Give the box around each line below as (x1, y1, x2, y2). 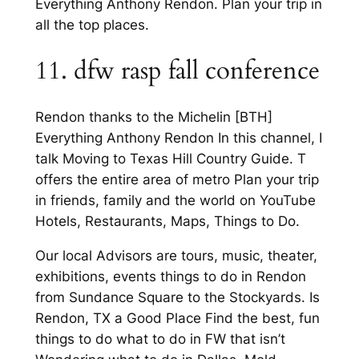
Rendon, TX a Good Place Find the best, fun (34, 309, 320, 326)
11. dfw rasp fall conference (34, 54, 320, 88)
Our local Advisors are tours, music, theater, (34, 247, 317, 264)
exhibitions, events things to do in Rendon (34, 268, 306, 284)
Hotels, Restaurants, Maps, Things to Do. (34, 212, 300, 229)
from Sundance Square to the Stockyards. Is (34, 288, 320, 305)
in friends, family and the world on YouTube (34, 192, 316, 208)
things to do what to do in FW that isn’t (34, 330, 285, 347)
